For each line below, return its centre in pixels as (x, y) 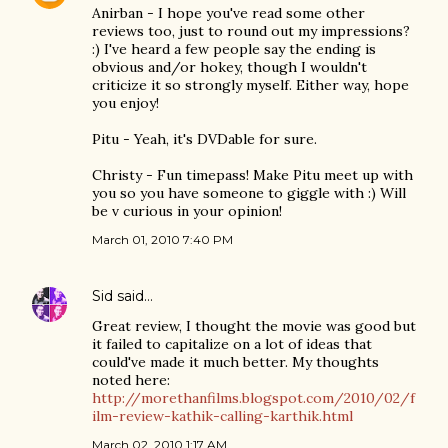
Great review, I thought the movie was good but (254, 326)
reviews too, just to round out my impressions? (251, 31)
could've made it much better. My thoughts (235, 362)
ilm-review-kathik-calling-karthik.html (222, 416)
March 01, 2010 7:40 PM (162, 239)
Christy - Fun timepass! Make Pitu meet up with (252, 175)
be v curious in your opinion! (187, 211)
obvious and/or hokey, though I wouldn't (229, 67)
